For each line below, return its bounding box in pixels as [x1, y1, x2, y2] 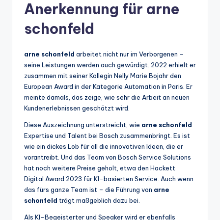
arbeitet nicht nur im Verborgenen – [75, 50, 184, 58]
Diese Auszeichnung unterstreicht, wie [24, 121, 141, 129]
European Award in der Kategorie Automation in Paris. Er [24, 82, 192, 91]
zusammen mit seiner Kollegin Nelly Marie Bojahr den [24, 72, 181, 80]
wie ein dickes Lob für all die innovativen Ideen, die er [24, 142, 183, 151]
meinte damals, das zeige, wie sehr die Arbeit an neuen [24, 93, 190, 102]
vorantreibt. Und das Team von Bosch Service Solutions [24, 153, 191, 162]
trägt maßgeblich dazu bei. [57, 196, 140, 205]
